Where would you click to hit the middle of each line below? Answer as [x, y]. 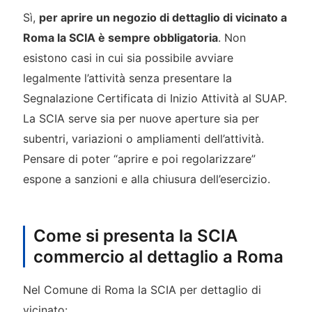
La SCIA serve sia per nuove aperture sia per [141, 118]
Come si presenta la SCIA [135, 236]
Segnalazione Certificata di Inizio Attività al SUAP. [155, 98]
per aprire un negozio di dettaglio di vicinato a [163, 17]
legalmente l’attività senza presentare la [127, 78]
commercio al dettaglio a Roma [158, 257]
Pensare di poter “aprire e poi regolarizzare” [139, 158]
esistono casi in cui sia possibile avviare [128, 57]
